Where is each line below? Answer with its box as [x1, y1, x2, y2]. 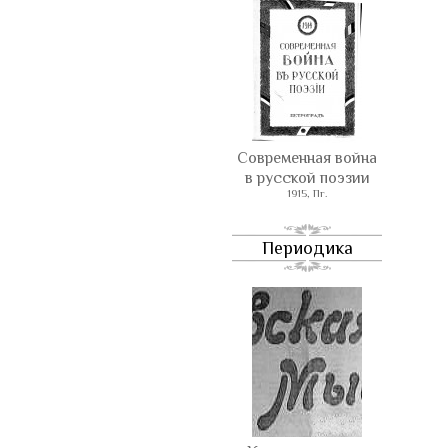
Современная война [237, 149, 377, 167]
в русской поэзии [244, 169, 370, 187]
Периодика [261, 238, 353, 258]
